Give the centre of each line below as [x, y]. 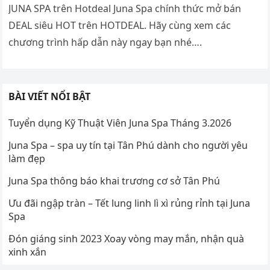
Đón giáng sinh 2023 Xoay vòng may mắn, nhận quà [127, 239]
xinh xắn [28, 252]
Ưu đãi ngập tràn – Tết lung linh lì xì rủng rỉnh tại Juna [130, 203]
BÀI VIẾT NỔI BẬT [50, 96]
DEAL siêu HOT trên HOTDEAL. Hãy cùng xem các [120, 25]
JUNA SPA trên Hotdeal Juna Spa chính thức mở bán [125, 8]
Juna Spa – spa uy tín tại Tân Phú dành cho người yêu [128, 145]
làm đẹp [27, 159]
